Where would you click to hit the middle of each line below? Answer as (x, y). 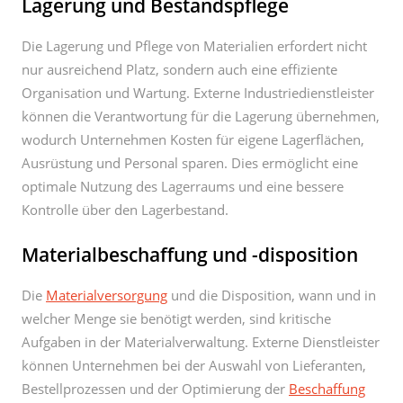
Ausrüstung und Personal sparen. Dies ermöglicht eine (190, 163)
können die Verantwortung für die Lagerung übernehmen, (201, 116)
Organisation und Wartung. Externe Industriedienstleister (198, 93)
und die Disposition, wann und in (272, 295)
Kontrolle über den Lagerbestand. (125, 210)
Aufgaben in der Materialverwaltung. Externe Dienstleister (201, 342)
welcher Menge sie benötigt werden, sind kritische (176, 318)
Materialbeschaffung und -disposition (190, 255)
